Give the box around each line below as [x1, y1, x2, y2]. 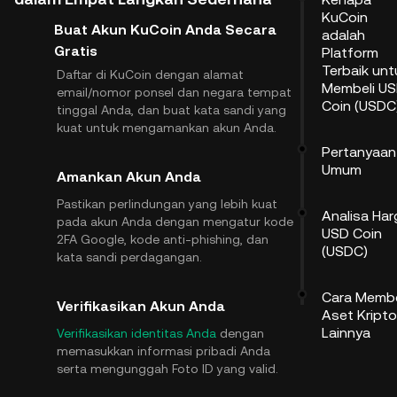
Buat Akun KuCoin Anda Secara [53, 21, 276, 38]
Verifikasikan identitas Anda [57, 326, 216, 340]
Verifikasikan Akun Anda [57, 298, 225, 315]
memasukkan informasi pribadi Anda [57, 344, 270, 358]
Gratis [53, 43, 97, 59]
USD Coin [322, 225, 382, 242]
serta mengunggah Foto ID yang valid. [57, 362, 278, 376]
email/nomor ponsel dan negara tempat [57, 85, 292, 99]
